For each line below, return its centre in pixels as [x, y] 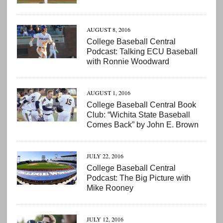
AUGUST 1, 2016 [108, 93]
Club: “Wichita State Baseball [138, 115]
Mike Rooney [110, 188]
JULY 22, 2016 [105, 156]
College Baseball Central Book [141, 105]
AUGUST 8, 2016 [108, 30]
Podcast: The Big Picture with [138, 178]
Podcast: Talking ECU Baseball [142, 52]
